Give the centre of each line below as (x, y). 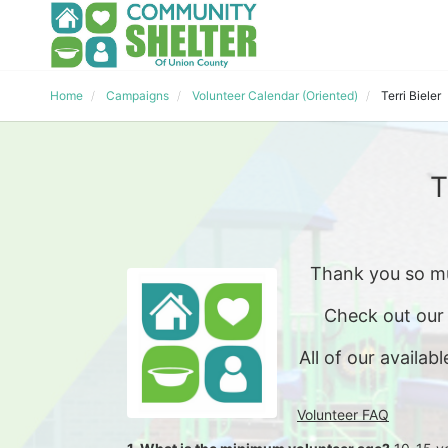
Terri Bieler (411, 95)
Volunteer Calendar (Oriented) (275, 95)
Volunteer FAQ (343, 414)
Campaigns (137, 95)
